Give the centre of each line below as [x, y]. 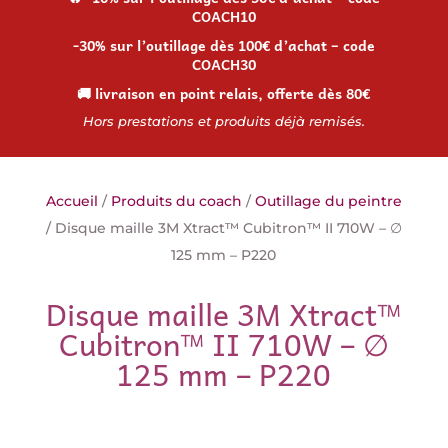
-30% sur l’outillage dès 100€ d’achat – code [223, 44]
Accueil [71, 200]
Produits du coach [176, 200]
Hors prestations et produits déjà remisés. [223, 120]
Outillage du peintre [328, 200]
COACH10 [223, 15]
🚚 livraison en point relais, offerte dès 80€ [224, 92]
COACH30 [223, 63]
